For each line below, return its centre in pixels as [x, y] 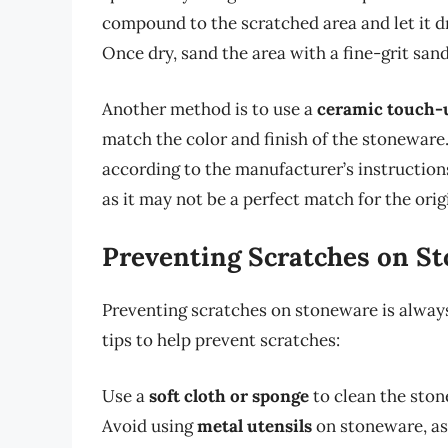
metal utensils [254, 425]
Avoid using [149, 425]
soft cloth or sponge [229, 395]
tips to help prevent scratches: [221, 340]
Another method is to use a [209, 108]
